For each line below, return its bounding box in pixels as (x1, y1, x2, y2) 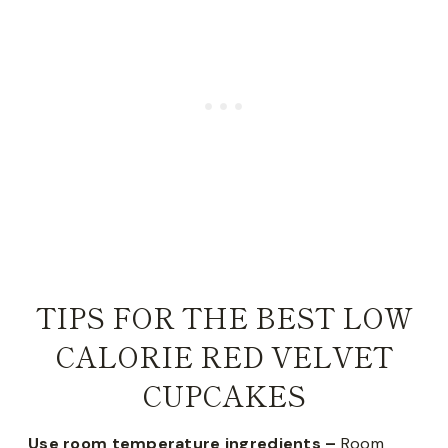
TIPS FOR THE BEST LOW (35, 296, 413, 337)
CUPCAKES (142, 374, 306, 415)
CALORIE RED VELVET (55, 335, 393, 376)
